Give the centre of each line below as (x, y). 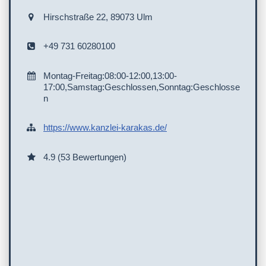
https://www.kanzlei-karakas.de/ (105, 128)
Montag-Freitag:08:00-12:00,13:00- (110, 75)
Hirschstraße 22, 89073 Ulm (98, 17)
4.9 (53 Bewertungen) (85, 157)
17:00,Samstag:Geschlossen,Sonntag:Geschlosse (142, 87)
